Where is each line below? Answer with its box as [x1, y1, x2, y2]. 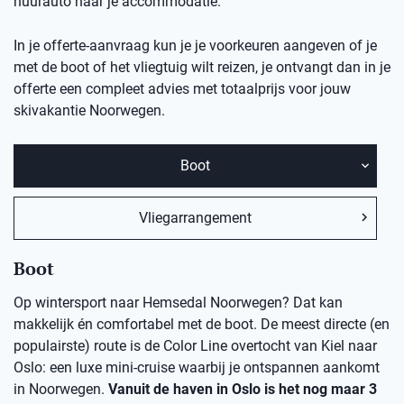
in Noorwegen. [14, 381, 108, 399]
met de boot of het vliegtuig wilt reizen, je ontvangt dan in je [14, 59, 390, 77]
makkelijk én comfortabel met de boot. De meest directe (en [14, 316, 390, 334]
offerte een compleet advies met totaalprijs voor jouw [14, 80, 351, 98]
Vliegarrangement [139, 209, 252, 227]
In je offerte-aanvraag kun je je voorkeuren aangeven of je [14, 37, 377, 55]
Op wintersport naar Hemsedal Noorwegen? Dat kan [14, 294, 343, 312]
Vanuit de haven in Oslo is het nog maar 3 [108, 381, 377, 399]
